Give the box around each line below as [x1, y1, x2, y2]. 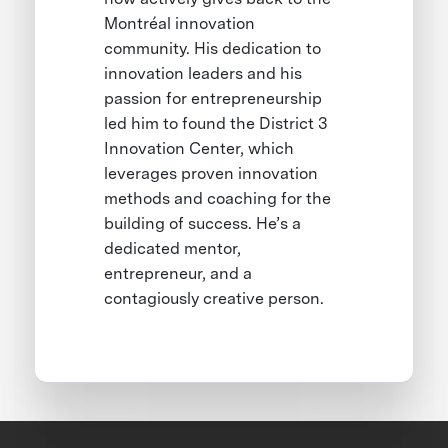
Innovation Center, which [104, 139, 295, 159]
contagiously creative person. [104, 289, 325, 309]
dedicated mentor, [104, 239, 242, 259]
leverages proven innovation [104, 164, 319, 184]
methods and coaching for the [104, 189, 332, 209]
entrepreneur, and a [104, 264, 253, 284]
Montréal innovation [104, 14, 256, 34]
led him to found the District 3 [104, 114, 328, 134]
